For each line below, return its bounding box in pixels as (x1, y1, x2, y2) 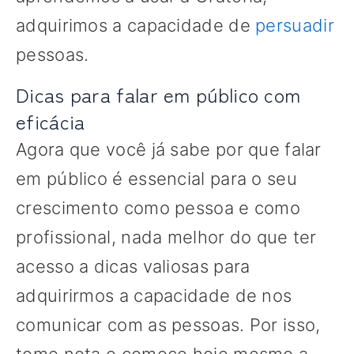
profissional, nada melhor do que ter (16, 227, 317, 248)
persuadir (255, 15, 334, 36)
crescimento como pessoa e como (16, 198, 300, 219)
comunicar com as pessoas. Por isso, (16, 314, 321, 336)
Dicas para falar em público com (16, 80, 301, 109)
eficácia (16, 107, 85, 136)
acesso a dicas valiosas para (16, 256, 250, 277)
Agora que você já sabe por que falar (16, 139, 322, 160)
